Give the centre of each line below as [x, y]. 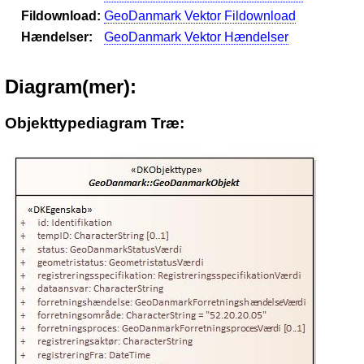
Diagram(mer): [71, 86]
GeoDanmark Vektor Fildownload [200, 16]
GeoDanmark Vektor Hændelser [196, 37]
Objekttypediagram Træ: [95, 123]
